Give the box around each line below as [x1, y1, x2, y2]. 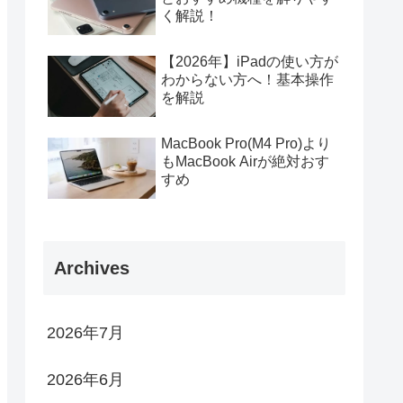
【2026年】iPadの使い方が [161, 54, 338, 70]
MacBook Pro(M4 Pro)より [161, 136, 331, 152]
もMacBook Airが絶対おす [161, 154, 329, 170]
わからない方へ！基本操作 [161, 72, 334, 88]
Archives [54, 258, 130, 279]
